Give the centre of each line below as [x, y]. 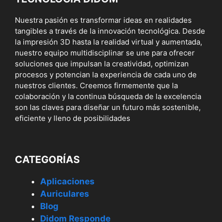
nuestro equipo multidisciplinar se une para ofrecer [105, 53]
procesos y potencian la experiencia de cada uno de [106, 74]
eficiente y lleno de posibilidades [73, 118]
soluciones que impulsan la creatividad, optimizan [102, 63]
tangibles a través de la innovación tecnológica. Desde [110, 31]
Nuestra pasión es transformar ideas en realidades [103, 20]
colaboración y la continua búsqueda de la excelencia [108, 96]
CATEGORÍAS [47, 159]
